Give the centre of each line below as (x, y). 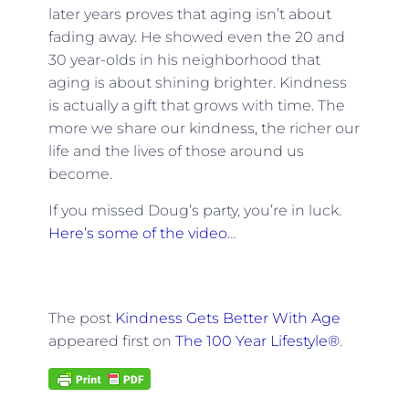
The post (81, 318)
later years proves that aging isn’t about (189, 15)
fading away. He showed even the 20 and (196, 37)
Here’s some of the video (137, 233)
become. (82, 174)
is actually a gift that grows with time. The (196, 106)
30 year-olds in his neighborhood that (184, 60)
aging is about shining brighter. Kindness (197, 83)
